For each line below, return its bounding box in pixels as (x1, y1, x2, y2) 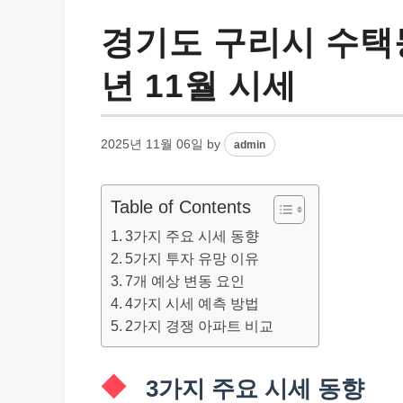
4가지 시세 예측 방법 (125, 295, 260, 311)
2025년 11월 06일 (101, 138, 203, 151)
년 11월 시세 (101, 67, 297, 104)
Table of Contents (111, 197, 251, 218)
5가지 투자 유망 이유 (125, 250, 260, 266)
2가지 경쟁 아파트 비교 (125, 318, 274, 334)
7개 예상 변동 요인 (125, 273, 246, 289)
